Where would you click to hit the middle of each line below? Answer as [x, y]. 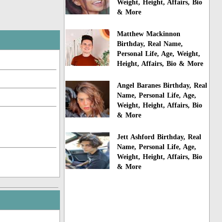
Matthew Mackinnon [149, 34]
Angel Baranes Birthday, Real [162, 85]
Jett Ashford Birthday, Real [159, 137]
